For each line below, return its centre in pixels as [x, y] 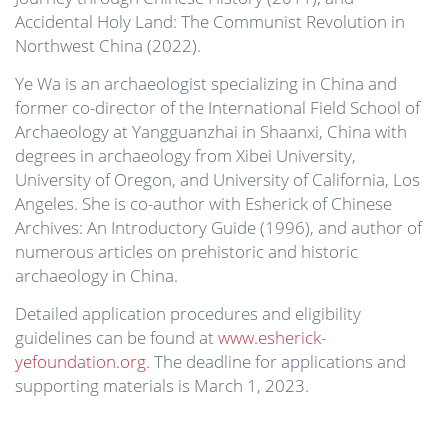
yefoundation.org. [82, 361]
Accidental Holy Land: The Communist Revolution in [210, 21]
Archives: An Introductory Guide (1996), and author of [218, 227]
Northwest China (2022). [108, 45]
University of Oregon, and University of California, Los [217, 179]
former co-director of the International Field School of [217, 107]
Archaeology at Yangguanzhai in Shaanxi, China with [211, 131]
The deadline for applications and [278, 361]
